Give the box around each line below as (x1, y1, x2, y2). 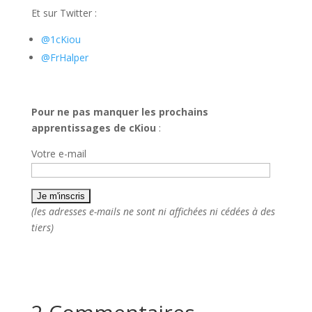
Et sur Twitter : (31, 6, 97, 20)
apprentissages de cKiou (31, 121, 156, 135)
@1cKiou (40, 33, 81, 47)
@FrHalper (40, 51, 88, 65)
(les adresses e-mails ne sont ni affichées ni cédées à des (31, 205, 275, 219)
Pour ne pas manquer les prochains (31, 105, 208, 119)
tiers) (31, 221, 54, 235)
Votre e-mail (31, 147, 86, 161)
